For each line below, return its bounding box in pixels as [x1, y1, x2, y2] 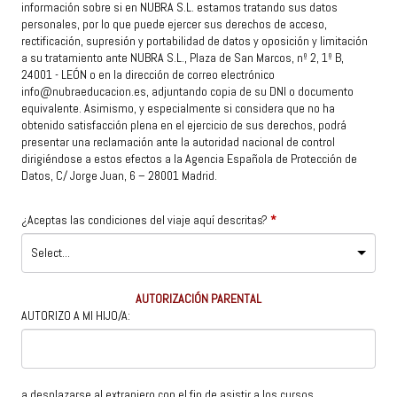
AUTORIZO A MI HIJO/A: [21, 307, 130, 324]
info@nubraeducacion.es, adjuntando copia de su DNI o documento [21, 83, 354, 100]
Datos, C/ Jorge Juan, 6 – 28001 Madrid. [21, 167, 217, 184]
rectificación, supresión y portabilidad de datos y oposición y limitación [21, 33, 368, 50]
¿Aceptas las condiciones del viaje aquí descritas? [21, 212, 268, 229]
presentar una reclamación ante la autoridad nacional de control [21, 134, 335, 151]
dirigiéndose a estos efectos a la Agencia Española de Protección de [21, 151, 357, 167]
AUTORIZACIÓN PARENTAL [136, 291, 261, 307]
